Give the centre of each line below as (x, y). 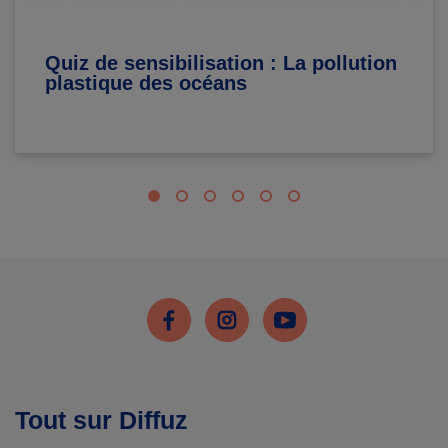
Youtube (291, 307)
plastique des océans (146, 82)
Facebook (181, 307)
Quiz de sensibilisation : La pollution (221, 62)
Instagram (238, 307)
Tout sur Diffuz (101, 419)
